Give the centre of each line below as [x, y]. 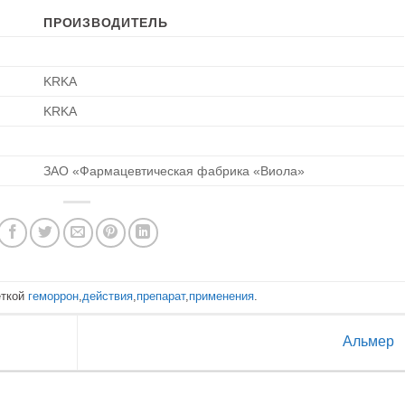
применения [222, 297]
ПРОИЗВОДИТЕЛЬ [106, 22]
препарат [161, 297]
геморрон [54, 297]
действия [108, 297]
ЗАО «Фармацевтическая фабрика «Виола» [174, 170]
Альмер [370, 342]
